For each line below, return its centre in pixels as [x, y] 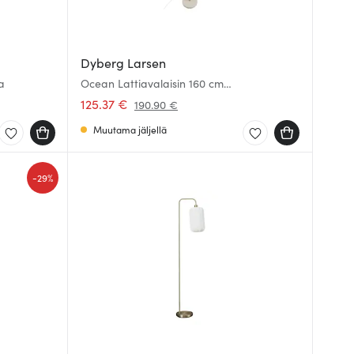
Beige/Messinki [119, 97]
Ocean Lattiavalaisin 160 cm [152, 83]
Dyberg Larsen [123, 62]
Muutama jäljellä [130, 129]
